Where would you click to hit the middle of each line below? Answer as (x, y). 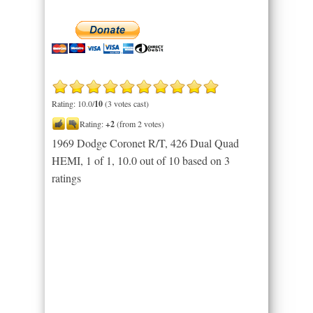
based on (202, 160)
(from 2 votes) (139, 123)
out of (153, 160)
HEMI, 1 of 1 (82, 160)
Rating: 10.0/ (73, 103)
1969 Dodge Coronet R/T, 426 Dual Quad (145, 143)
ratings (66, 177)
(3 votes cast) (126, 103)
